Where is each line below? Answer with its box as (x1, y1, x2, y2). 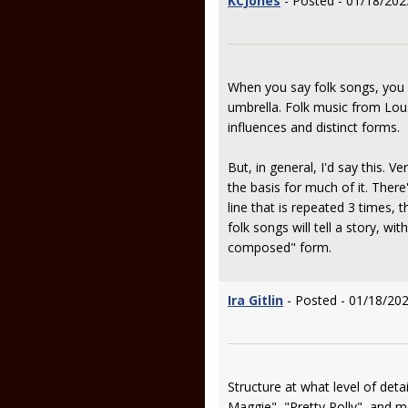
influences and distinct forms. (228, 118, 400, 136)
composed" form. (228, 239, 331, 256)
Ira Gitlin (228, 291, 283, 309)
